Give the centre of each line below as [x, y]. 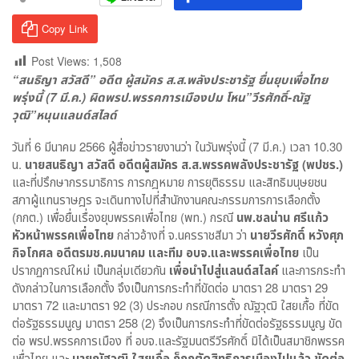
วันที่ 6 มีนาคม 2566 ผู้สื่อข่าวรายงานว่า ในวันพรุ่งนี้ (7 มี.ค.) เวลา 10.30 [177, 147]
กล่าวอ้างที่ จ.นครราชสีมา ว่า [184, 235]
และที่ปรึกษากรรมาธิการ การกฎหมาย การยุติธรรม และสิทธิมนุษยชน [169, 182]
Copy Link [65, 29]
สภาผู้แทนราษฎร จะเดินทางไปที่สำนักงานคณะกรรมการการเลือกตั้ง [166, 200]
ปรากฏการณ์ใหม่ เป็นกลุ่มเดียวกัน [91, 270]
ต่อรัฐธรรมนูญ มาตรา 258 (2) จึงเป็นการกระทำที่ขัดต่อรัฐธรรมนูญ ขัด [177, 323]
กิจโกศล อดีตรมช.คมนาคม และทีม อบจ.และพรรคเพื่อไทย [157, 253]
